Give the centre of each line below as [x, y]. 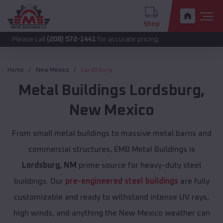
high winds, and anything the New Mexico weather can [111, 213]
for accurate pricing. [94, 39]
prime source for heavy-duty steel [139, 166]
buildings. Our [39, 181]
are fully [194, 181]
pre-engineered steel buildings [121, 181]
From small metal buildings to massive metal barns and [111, 134]
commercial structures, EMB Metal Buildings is [111, 150]
